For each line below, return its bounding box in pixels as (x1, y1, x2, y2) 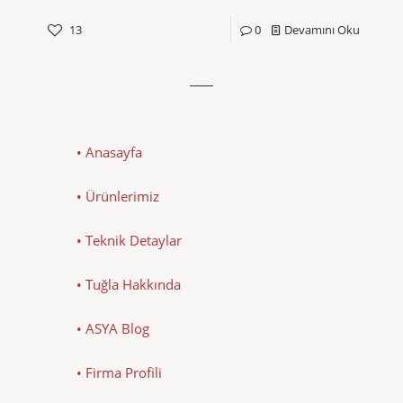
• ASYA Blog (76, 318, 149, 337)
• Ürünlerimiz (76, 186, 159, 205)
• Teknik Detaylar (76, 230, 182, 249)
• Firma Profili (76, 363, 162, 381)
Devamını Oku (284, 21, 360, 38)
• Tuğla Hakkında (76, 274, 181, 293)
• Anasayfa (76, 142, 142, 161)
